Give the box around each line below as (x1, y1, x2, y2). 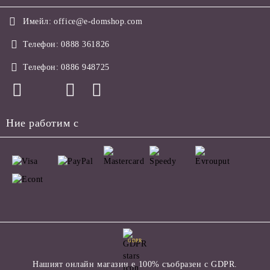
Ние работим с (6, 117, 79, 130)
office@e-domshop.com (54, 17, 143, 27)
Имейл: (23, 17, 52, 27)
